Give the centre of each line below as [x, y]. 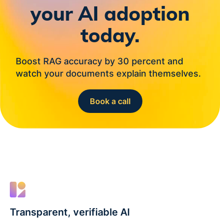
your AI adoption [110, 14]
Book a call [110, 101]
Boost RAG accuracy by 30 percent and [99, 61]
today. [110, 36]
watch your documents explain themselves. [108, 73]
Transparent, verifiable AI [70, 212]
